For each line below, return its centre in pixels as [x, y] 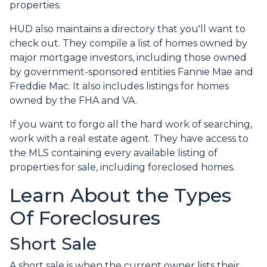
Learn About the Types [120, 195]
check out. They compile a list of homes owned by [128, 44]
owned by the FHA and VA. [73, 101]
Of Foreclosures [85, 218]
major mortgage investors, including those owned [128, 58]
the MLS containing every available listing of [114, 153]
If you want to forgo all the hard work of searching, [131, 125]
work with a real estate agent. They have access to [129, 139]
